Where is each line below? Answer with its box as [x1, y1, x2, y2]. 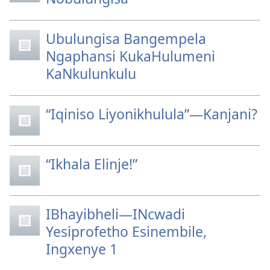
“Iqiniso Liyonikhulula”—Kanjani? [46, 104, 257, 124]
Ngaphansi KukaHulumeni [46, 46, 215, 66]
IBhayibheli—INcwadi [46, 204, 185, 224]
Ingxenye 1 [46, 239, 118, 259]
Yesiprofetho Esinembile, [46, 221, 207, 241]
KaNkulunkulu [46, 63, 136, 83]
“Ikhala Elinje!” [46, 154, 137, 174]
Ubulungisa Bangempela [46, 28, 206, 48]
